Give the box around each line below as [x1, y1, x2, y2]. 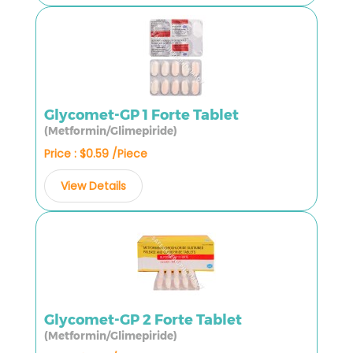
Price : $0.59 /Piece [44, 145, 147, 162]
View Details [61, 177, 126, 194]
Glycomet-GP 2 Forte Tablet [44, 310, 242, 329]
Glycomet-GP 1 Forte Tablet [44, 106, 239, 124]
